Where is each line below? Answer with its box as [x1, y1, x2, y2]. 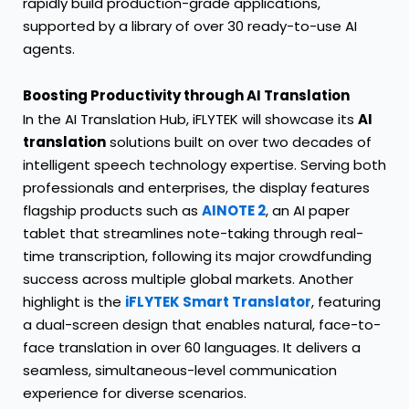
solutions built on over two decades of [106, 132, 372, 152]
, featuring [311, 292, 381, 312]
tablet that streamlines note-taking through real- [23, 224, 363, 244]
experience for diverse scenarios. [23, 383, 246, 404]
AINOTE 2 [202, 201, 266, 221]
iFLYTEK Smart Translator [125, 292, 311, 312]
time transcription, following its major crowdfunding [23, 246, 372, 267]
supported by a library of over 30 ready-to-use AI [23, 16, 357, 36]
